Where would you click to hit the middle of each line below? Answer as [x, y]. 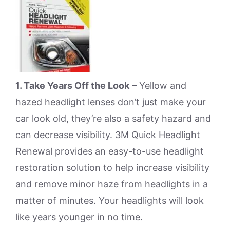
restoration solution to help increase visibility [112, 168]
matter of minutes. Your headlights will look [110, 200]
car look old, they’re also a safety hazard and [113, 118]
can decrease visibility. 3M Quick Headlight [108, 135]
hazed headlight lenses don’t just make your [111, 102]
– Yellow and [158, 85]
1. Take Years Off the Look [72, 85]
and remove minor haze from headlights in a [112, 184]
